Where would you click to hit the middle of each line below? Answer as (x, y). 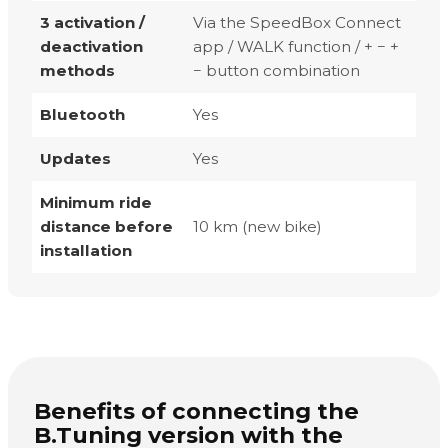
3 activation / (92, 22)
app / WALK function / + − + (296, 46)
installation (86, 250)
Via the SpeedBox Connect (297, 22)
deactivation (91, 46)
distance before (106, 226)
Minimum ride (96, 202)
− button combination (276, 70)
